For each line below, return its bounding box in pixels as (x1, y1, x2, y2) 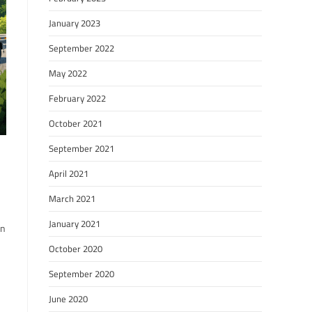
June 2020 (49, 292, 88, 306)
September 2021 (49, 141, 114, 155)
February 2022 (49, 91, 106, 105)
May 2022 (49, 66, 87, 80)
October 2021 (49, 116, 102, 130)
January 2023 (49, 16, 100, 30)
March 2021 (49, 192, 95, 205)
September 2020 (49, 267, 114, 281)
